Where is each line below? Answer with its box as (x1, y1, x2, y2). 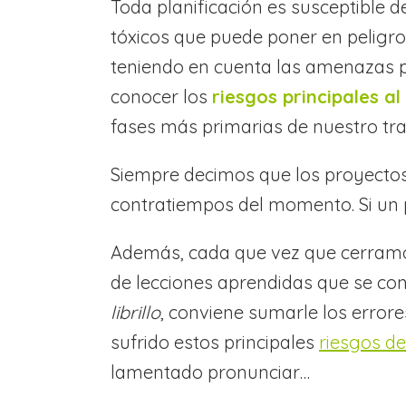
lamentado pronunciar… (111, 361, 310, 384)
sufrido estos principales (111, 331, 319, 354)
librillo (111, 301, 160, 324)
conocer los (111, 85, 212, 109)
